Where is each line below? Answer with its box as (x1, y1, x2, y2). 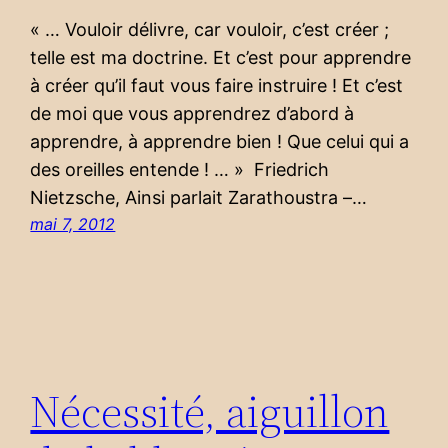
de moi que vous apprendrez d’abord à (30, 103, 355, 125)
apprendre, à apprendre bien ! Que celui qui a (30, 131, 410, 153)
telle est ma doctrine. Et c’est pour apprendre (30, 47, 412, 69)
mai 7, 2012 (30, 214, 116, 235)
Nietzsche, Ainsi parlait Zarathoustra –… (30, 187, 368, 209)
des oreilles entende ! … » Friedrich (30, 159, 330, 181)
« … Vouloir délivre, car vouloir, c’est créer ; (30, 19, 390, 41)
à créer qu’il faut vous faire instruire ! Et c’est (30, 75, 404, 97)
